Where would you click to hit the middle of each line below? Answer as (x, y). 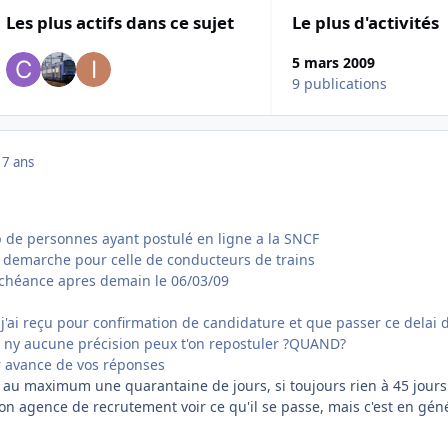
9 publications (340, 84)
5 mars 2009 (334, 63)
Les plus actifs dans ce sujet (119, 23)
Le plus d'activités (366, 23)
